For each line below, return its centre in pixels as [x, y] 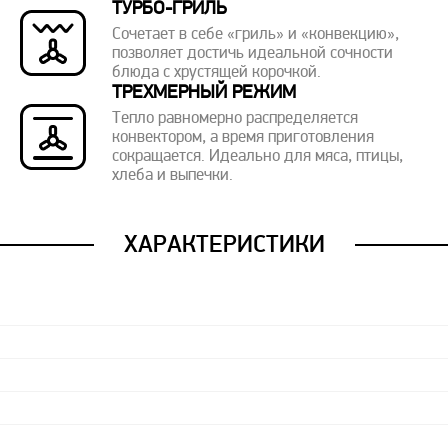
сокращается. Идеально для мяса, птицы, [258, 157]
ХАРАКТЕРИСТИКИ [224, 244]
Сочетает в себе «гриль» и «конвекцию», [256, 35]
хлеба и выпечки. [173, 176]
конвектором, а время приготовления [243, 138]
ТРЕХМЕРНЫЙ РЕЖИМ [204, 93]
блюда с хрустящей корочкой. [217, 73]
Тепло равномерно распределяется [235, 119]
